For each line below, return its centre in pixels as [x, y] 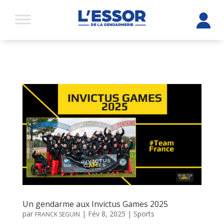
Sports [144, 213]
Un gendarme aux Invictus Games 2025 [95, 204]
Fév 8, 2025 [106, 213]
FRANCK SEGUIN [57, 214]
